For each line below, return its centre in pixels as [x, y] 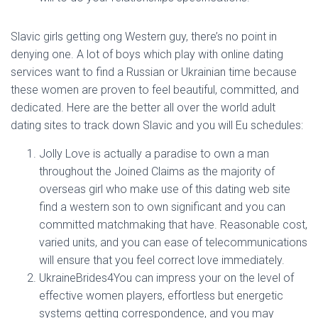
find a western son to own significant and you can [162, 207]
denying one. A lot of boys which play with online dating [147, 54]
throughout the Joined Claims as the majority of [157, 171]
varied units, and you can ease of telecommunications [173, 242]
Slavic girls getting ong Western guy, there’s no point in [144, 37]
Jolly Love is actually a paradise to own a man [154, 154]
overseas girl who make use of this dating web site [165, 189]
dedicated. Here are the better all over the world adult [143, 108]
